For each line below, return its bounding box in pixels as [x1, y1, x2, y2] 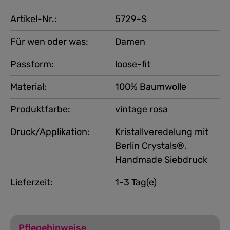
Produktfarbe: [10, 103, 70, 115]
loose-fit [115, 58, 150, 70]
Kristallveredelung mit [115, 126, 208, 138]
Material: [10, 81, 47, 92]
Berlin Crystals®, [115, 140, 186, 151]
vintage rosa [115, 103, 168, 115]
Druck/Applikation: [10, 126, 90, 138]
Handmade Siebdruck [115, 154, 207, 165]
